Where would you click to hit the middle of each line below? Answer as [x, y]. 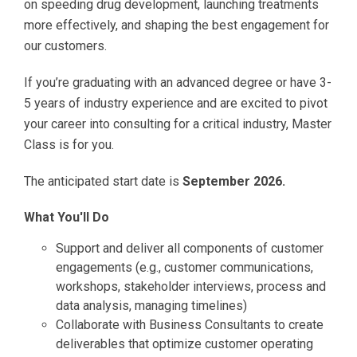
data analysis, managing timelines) [155, 305]
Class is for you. [69, 144]
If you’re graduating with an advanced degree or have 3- [178, 82]
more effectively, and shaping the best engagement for [177, 25]
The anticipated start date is [103, 181]
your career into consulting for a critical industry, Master [178, 124]
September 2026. [234, 181]
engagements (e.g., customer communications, [184, 267]
